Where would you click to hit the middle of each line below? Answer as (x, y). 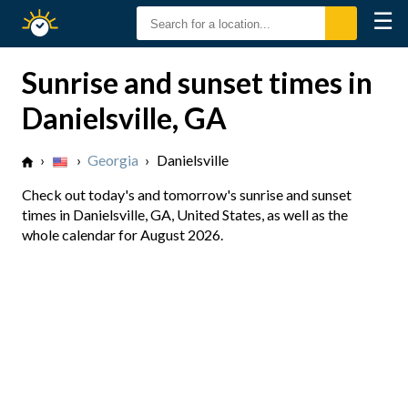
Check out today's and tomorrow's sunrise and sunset (187, 194)
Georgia (113, 160)
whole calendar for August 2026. (122, 235)
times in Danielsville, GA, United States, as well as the (185, 214)
